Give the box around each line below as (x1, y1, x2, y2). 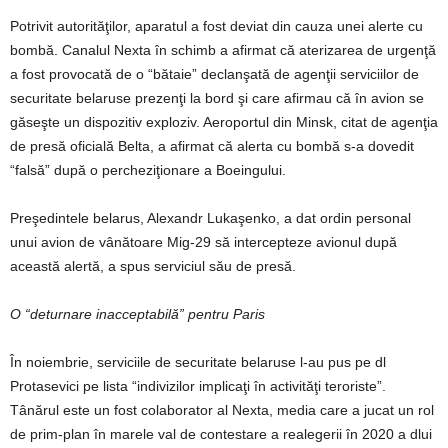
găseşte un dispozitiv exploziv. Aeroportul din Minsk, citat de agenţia (10, 113, 438, 130)
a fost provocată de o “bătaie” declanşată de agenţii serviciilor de (10, 65, 419, 82)
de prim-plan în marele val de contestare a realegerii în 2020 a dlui (10, 425, 432, 442)
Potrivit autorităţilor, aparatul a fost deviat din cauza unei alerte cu (10, 17, 423, 34)
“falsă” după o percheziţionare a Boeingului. (10, 161, 286, 178)
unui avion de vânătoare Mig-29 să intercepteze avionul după (10, 233, 397, 250)
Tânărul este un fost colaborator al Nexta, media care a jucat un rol (10, 401, 434, 418)
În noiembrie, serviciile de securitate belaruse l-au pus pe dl (10, 353, 386, 370)
